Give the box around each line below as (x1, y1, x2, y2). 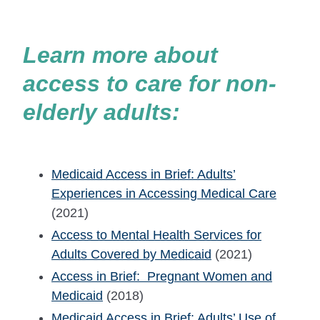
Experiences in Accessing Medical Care (51, 186, 276, 201)
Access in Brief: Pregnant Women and (51, 269, 272, 284)
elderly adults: (23, 99, 180, 126)
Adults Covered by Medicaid (51, 246, 211, 261)
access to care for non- (23, 71, 276, 97)
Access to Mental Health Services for (51, 227, 261, 242)
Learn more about (23, 42, 218, 69)
